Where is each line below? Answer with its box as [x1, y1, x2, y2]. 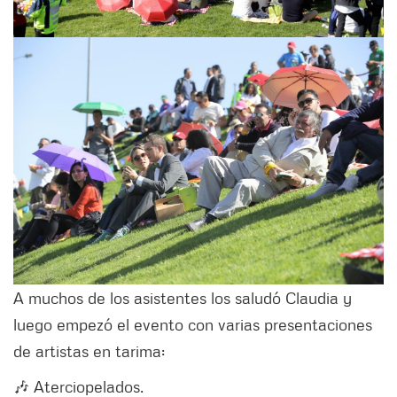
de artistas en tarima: [13, 340, 165, 361]
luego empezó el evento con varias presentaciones [13, 314, 372, 334]
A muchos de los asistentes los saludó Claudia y [13, 287, 352, 307]
